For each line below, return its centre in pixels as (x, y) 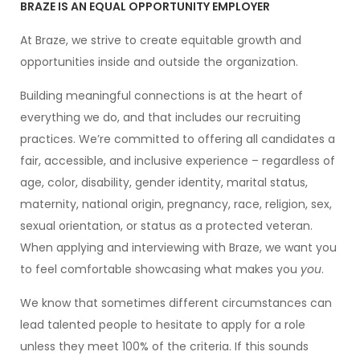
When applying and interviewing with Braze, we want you (178, 247)
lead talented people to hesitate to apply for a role (163, 325)
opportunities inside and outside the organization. (159, 62)
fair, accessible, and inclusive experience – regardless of (178, 161)
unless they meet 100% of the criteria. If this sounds (164, 346)
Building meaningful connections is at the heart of (162, 96)
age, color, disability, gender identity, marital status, (164, 182)
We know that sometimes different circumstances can (176, 303)
